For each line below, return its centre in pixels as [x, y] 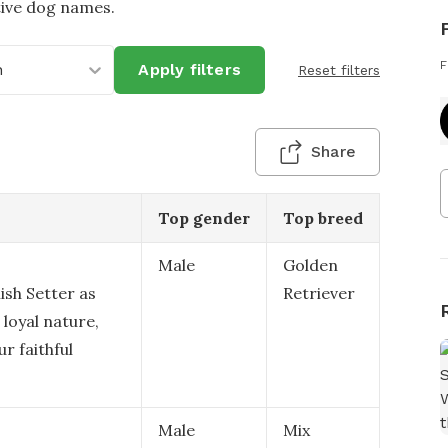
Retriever [319, 293]
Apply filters [189, 69]
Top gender [204, 218]
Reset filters [339, 70]
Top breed [323, 218]
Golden [310, 265]
